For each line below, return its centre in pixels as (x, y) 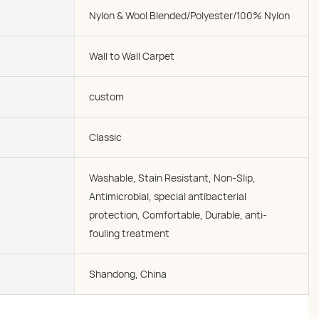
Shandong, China (128, 274)
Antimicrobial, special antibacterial (168, 196)
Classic (105, 137)
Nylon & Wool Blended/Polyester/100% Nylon (189, 15)
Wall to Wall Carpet (132, 56)
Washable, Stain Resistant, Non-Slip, (172, 178)
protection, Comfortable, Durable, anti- (178, 215)
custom (106, 96)
